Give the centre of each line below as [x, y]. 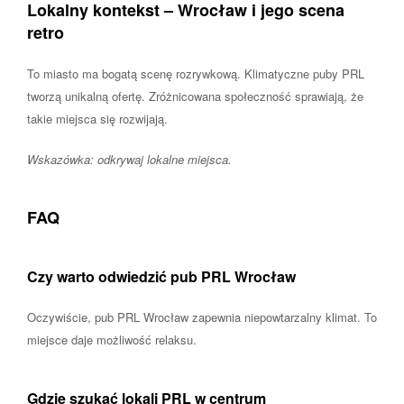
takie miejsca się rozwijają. [97, 118]
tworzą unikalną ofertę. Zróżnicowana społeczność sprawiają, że [195, 96]
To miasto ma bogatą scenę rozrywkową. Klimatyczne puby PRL [196, 73]
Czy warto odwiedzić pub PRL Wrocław [161, 276]
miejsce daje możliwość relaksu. [112, 339]
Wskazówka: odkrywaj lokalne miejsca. [129, 159]
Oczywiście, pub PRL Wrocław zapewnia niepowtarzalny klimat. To [202, 317]
